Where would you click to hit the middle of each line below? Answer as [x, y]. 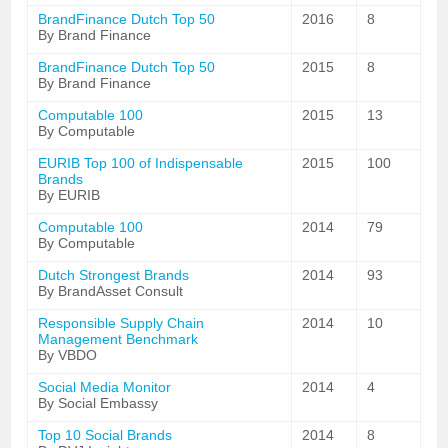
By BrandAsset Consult [111, 291]
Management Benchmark [118, 339]
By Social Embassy [98, 403]
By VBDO [68, 355]
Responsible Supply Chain [121, 323]
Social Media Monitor [105, 387]
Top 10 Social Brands [105, 435]
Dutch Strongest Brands [114, 275]
